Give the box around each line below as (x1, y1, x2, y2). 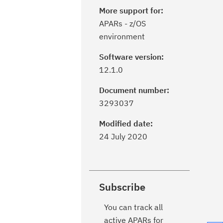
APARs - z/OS (99, 18, 146, 28)
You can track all (104, 202, 163, 212)
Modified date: (99, 118, 153, 128)
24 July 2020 (99, 131, 147, 141)
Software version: (99, 52, 164, 62)
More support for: (99, 5, 163, 15)
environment (99, 31, 145, 41)
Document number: (99, 85, 169, 95)
